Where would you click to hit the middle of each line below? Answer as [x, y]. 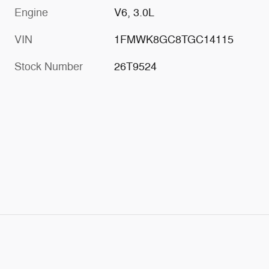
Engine [31, 13]
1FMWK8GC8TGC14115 [174, 40]
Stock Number [49, 67]
